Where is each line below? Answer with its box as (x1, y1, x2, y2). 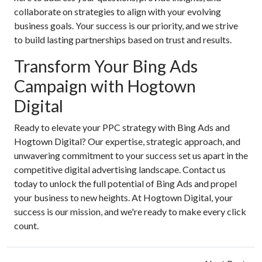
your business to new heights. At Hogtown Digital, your (14, 192, 233, 203)
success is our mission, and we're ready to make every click (14, 206, 246, 217)
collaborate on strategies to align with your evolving (14, 6, 221, 17)
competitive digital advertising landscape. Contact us (14, 164, 226, 175)
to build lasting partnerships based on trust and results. (14, 34, 232, 45)
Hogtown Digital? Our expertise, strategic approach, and (14, 136, 240, 147)
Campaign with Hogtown (14, 76, 196, 96)
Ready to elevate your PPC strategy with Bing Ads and (14, 122, 230, 133)
